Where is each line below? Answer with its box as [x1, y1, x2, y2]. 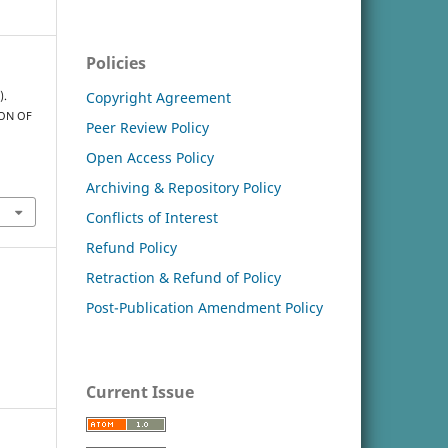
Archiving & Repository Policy [86, 177, 281, 197]
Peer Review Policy [86, 117, 209, 137]
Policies [86, 51, 146, 74]
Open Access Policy [86, 147, 214, 167]
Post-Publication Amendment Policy [86, 297, 323, 317]
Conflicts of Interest [86, 207, 218, 227]
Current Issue [86, 381, 194, 404]
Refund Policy [86, 237, 177, 257]
